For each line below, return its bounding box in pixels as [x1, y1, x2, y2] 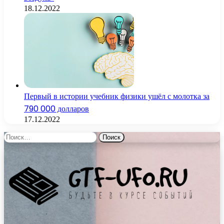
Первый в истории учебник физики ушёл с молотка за [24, 90, 209, 102]
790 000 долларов [24, 102, 89, 114]
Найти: [3, 131, 27, 140]
